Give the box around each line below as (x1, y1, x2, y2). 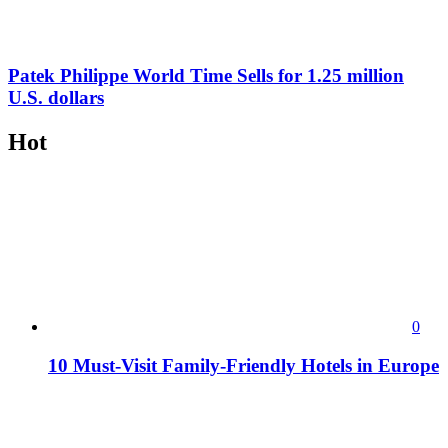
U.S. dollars (8, 87, 104, 109)
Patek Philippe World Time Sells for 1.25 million (8, 65, 404, 87)
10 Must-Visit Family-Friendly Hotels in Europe (48, 354, 439, 376)
